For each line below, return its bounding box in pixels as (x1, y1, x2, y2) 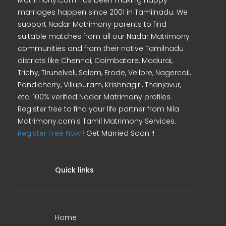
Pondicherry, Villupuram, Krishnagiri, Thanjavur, (18, 80, 181, 90)
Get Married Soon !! (84, 128, 154, 138)
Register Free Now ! (18, 128, 84, 138)
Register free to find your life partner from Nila (18, 104, 179, 114)
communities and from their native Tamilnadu (18, 43, 184, 53)
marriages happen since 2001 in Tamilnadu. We (18, 7, 188, 17)
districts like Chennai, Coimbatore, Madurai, (18, 55, 173, 66)
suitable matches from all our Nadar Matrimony (18, 31, 190, 41)
